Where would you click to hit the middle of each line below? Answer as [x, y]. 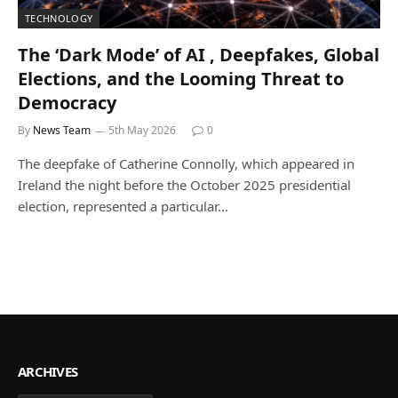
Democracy [67, 102]
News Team [62, 130]
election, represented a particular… [123, 206]
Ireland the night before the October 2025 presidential [184, 184]
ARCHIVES [48, 371]
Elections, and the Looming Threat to [181, 78]
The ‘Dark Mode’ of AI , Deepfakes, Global [199, 54]
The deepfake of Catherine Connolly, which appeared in [186, 163]
